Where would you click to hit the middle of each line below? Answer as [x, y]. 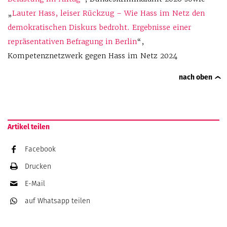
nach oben [196, 77]
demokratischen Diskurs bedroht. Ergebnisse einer [99, 28]
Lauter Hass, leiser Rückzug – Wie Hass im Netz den [108, 13]
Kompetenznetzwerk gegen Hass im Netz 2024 [92, 56]
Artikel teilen [29, 127]
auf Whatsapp [48, 201]
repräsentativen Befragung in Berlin [72, 42]
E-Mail [35, 184]
